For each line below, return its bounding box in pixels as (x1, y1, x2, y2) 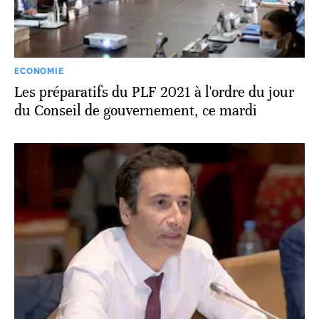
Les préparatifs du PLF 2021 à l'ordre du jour (14, 83, 294, 101)
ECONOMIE (14, 66, 64, 76)
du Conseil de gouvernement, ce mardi (14, 101, 257, 120)
